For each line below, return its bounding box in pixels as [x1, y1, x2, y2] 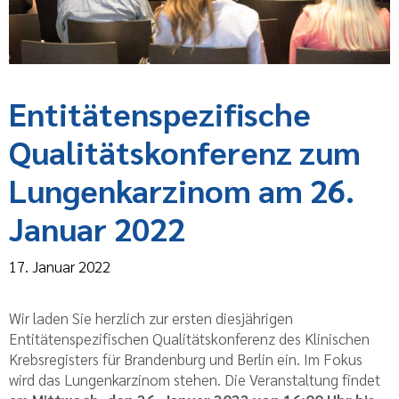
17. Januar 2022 [9, 256, 110, 276]
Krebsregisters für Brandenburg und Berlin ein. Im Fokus [9, 348, 362, 369]
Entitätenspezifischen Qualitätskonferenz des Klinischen [9, 328, 370, 348]
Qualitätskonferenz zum [9, 131, 361, 173]
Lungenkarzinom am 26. [9, 169, 354, 211]
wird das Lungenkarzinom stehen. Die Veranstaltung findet [9, 369, 380, 389]
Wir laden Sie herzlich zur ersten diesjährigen [9, 307, 293, 328]
